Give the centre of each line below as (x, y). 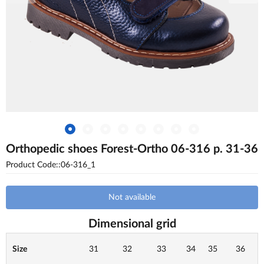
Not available (132, 197)
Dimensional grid (132, 224)
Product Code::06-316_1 (51, 165)
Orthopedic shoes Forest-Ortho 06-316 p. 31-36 (132, 149)
